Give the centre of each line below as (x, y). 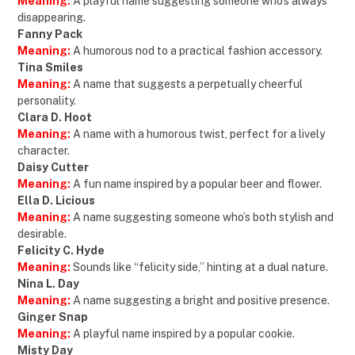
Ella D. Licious (56, 201)
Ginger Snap (53, 317)
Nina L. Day (48, 284)
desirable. (42, 234)
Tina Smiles (50, 68)
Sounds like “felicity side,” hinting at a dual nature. (199, 267)
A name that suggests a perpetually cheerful (188, 84)
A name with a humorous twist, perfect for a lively (199, 134)
